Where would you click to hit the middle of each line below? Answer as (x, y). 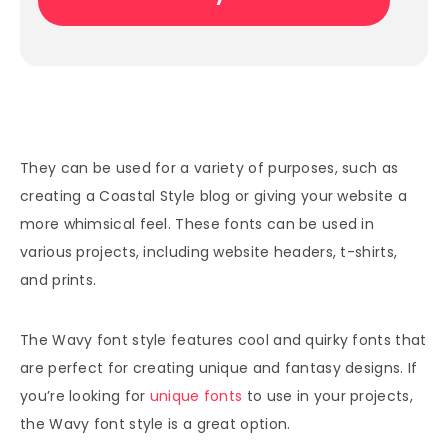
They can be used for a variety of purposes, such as (209, 168)
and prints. (58, 280)
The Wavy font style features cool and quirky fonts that (223, 340)
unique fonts (198, 396)
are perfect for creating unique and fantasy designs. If (219, 368)
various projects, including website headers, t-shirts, (209, 252)
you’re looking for (85, 396)
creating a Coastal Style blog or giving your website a (214, 196)
